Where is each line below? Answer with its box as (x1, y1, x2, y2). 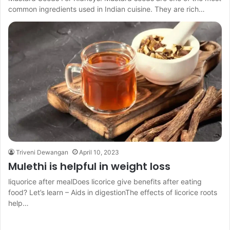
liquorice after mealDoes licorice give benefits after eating (8, 177, 202, 186)
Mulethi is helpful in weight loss (8, 159, 170, 174)
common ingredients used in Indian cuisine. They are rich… (8, 5, 205, 14)
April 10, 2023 (79, 148, 119, 157)
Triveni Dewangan (16, 148, 68, 157)
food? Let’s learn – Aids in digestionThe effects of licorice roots (8, 188, 217, 197)
